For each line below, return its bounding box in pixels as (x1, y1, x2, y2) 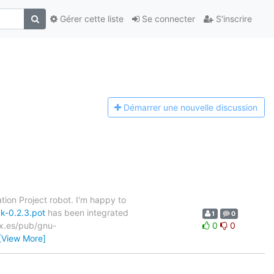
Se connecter (139, 13, 195, 24)
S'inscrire (213, 13, 252, 24)
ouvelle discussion (185, 102, 258, 113)
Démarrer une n (124, 102, 186, 113)
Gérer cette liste (57, 13, 124, 24)
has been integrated (45, 207, 128, 218)
